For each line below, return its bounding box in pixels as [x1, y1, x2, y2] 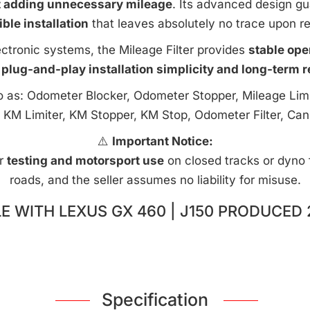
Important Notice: [111, 134, 213, 148]
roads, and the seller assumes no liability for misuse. [9, 173, 301, 187]
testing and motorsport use [6, 154, 164, 167]
